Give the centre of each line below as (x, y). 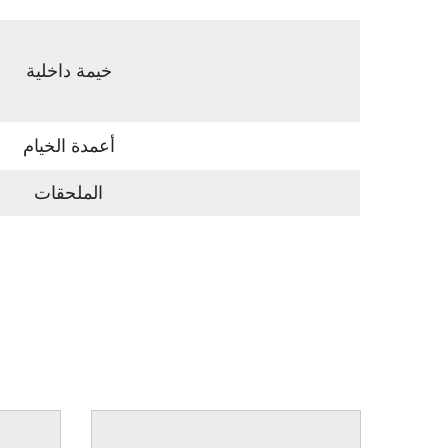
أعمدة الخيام (68, 146)
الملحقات (68, 193)
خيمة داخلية (68, 71)
